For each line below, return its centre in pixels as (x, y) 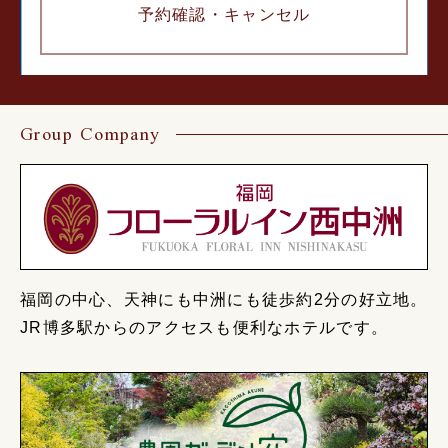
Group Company (90, 134)
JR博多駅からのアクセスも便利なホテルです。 (204, 327)
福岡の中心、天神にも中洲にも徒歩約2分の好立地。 (224, 299)
